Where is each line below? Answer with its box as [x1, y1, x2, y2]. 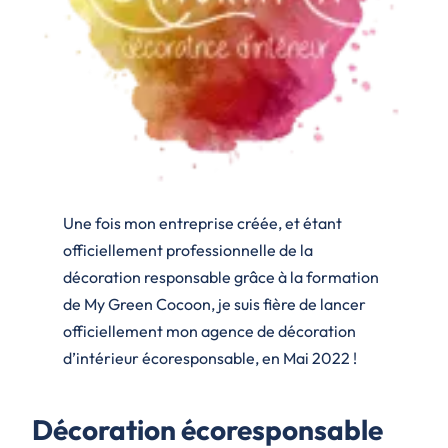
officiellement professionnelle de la [62, 240, 313, 261]
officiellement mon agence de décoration [62, 321, 356, 342]
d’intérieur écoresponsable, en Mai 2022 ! [62, 348, 357, 369]
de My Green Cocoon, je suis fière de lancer [62, 294, 366, 315]
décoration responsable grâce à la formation [62, 267, 379, 288]
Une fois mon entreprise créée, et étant [62, 213, 342, 234]
